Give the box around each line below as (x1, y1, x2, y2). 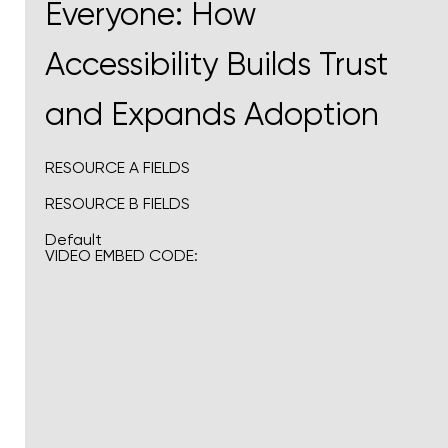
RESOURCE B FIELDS (45, 194, 190, 214)
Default (45, 230, 102, 250)
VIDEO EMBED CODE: (45, 246, 198, 266)
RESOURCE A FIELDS (45, 158, 190, 178)
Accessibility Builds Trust (45, 46, 388, 84)
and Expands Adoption (45, 96, 379, 134)
